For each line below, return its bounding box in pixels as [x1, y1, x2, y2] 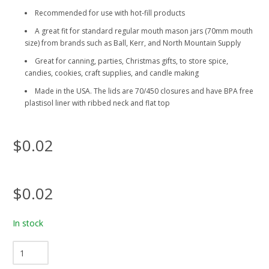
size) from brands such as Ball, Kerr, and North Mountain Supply [25, 38, 241, 49]
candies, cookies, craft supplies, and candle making [25, 68, 199, 79]
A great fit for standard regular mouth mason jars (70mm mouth [35, 26, 253, 37]
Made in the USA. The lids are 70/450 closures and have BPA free [35, 86, 253, 97]
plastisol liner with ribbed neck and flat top [25, 98, 170, 109]
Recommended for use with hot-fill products [35, 8, 185, 19]
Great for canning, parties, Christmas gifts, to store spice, [35, 56, 228, 67]
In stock [13, 217, 43, 229]
